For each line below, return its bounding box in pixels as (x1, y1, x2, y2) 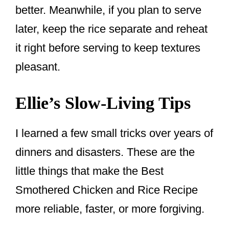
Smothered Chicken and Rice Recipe (15, 184, 198, 197)
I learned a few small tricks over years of (15, 127, 213, 140)
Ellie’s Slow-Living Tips (15, 94, 191, 113)
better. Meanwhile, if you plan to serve (15, 4, 201, 17)
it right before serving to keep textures (15, 41, 200, 55)
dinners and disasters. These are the (15, 146, 195, 159)
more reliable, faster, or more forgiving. (15, 202, 204, 216)
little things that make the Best (15, 165, 164, 178)
